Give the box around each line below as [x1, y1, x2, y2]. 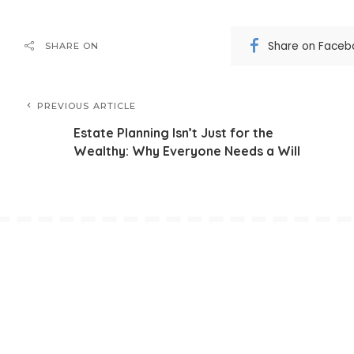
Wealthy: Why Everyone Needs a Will [73, 143, 300, 159]
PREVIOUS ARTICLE [36, 100, 137, 111]
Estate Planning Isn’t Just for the [73, 125, 273, 141]
